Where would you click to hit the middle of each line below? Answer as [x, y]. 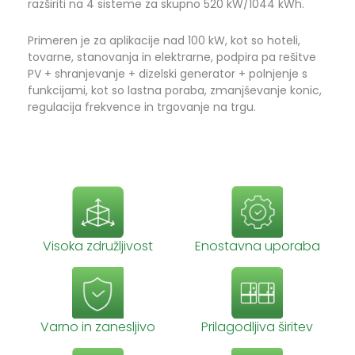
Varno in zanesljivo [97, 327]
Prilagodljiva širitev [258, 327]
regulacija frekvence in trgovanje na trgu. [142, 107]
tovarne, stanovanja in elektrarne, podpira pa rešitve [172, 57]
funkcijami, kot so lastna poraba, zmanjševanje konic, [175, 90]
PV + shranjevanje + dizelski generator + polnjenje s [168, 73]
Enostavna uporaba [257, 246]
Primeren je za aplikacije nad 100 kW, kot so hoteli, [164, 40]
